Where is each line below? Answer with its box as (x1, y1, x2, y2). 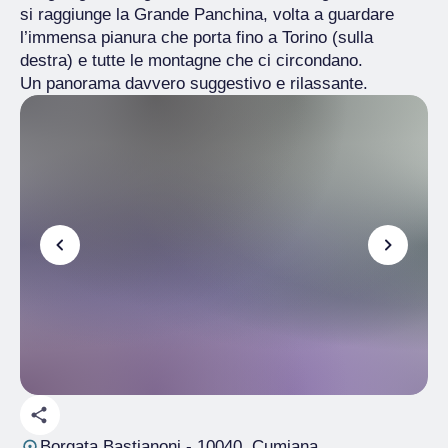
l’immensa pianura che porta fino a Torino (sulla (20, 28, 373, 47)
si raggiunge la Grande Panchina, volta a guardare (20, 5, 394, 24)
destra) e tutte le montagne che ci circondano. (20, 51, 363, 70)
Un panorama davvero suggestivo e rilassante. (20, 74, 368, 93)
